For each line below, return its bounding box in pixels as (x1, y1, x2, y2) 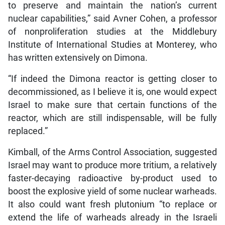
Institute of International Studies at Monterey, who (8, 40, 217, 50)
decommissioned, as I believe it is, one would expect (8, 87, 217, 97)
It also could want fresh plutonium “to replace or (8, 199, 217, 210)
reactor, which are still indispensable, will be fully (8, 113, 217, 124)
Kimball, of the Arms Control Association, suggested (8, 147, 217, 158)
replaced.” (8, 126, 48, 137)
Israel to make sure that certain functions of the (8, 100, 217, 110)
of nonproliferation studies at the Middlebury (8, 27, 217, 37)
